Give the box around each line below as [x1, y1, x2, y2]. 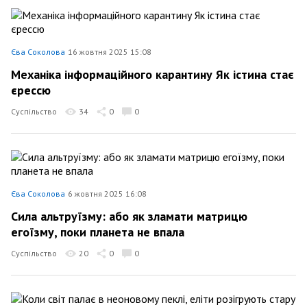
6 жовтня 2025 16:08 [68, 188, 147, 199]
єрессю [11, 82, 51, 98]
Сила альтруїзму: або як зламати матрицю [11, 208, 247, 224]
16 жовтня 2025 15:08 [68, 47, 151, 57]
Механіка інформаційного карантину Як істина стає [11, 66, 294, 82]
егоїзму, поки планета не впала [11, 224, 184, 240]
